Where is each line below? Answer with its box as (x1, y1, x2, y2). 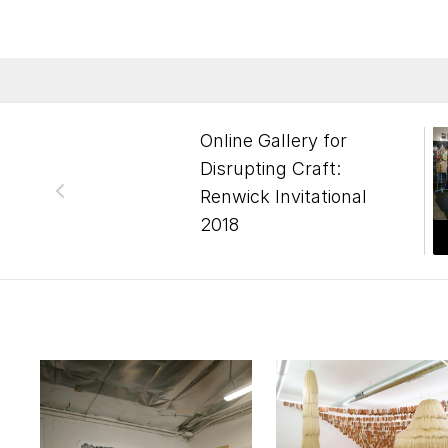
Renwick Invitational (200, 186, 367, 207)
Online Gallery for (200, 130, 347, 151)
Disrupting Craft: (200, 158, 341, 179)
